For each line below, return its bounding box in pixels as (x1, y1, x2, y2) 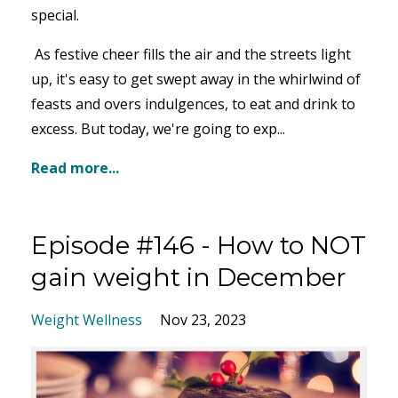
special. (31, 5, 83, 26)
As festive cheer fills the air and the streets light (35, 44, 351, 65)
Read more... (31, 158, 119, 179)
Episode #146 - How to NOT (31, 230, 366, 261)
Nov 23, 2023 (160, 310, 246, 330)
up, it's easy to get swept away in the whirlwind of (31, 69, 361, 90)
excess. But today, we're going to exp (31, 119, 277, 139)
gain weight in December (31, 262, 346, 293)
